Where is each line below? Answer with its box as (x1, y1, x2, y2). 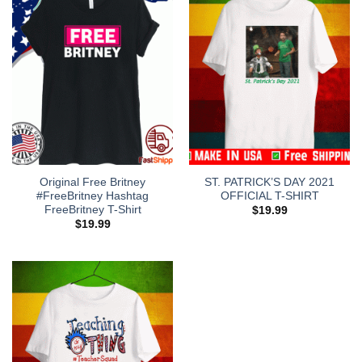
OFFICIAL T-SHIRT (220, 189, 319, 202)
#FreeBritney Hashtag (36, 189, 149, 202)
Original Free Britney (40, 175, 145, 188)
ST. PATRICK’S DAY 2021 (204, 175, 335, 188)
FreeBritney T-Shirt (44, 203, 141, 216)
